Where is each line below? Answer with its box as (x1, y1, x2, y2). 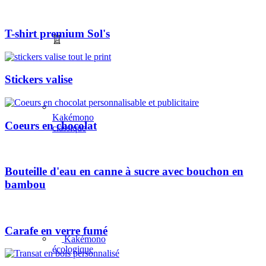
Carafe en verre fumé (5, 224, 107, 237)
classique (52, 122, 86, 133)
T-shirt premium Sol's (5, 27, 110, 40)
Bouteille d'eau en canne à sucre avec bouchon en (5, 165, 243, 178)
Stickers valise (5, 73, 72, 86)
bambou (5, 178, 46, 191)
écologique (52, 244, 93, 255)
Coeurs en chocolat (5, 119, 97, 132)
